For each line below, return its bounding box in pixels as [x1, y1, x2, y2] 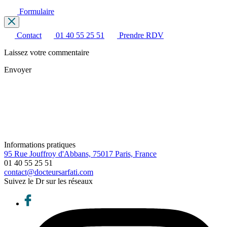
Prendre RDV [117, 30, 164, 40]
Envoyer [4, 65, 31, 74]
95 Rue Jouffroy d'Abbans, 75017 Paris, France [4, 149, 157, 158]
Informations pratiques [4, 140, 75, 149]
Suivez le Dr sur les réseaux [4, 176, 93, 185]
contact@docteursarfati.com [4, 167, 93, 176]
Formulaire [17, 7, 54, 16]
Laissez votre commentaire [4, 48, 89, 57]
